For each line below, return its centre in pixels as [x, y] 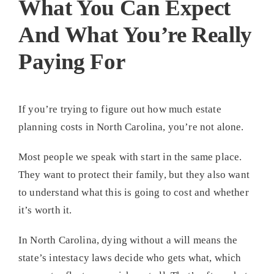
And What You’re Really [135, 34]
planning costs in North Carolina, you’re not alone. [131, 127]
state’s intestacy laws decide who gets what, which [130, 257]
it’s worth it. [45, 210]
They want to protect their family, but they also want [134, 174]
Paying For [72, 61]
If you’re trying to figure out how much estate [120, 109]
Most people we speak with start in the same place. [130, 157]
